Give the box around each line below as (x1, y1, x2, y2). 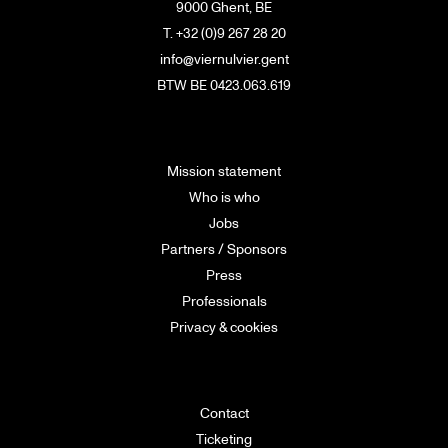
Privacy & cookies (170, 317, 278, 337)
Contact (199, 403, 249, 423)
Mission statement (167, 161, 281, 181)
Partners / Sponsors (161, 239, 287, 259)
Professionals (181, 291, 267, 311)
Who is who (188, 187, 260, 207)
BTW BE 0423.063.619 (157, 75, 291, 95)
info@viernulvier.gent (159, 49, 289, 69)
